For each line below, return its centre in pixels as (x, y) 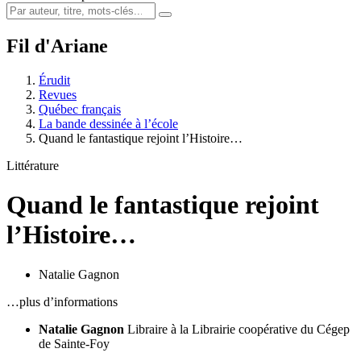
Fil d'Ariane (57, 46)
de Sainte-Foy (74, 343)
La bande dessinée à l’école (108, 123)
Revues (58, 94)
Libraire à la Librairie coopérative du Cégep (239, 329)
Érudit (54, 80)
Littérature (33, 165)
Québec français (80, 109)
